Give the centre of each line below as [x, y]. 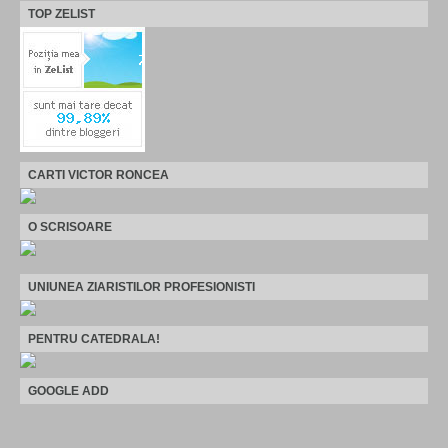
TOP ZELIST [61, 13]
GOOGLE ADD [68, 390]
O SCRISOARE [70, 226]
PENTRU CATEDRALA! [94, 338]
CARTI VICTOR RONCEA [98, 174]
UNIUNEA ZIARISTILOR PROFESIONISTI [141, 286]
